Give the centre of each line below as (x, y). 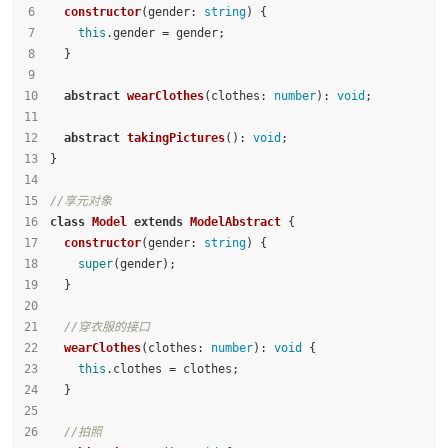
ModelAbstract (235, 222)
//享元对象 (81, 201)
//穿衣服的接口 (107, 327)
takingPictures (176, 138)
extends (158, 222)
